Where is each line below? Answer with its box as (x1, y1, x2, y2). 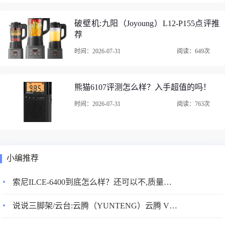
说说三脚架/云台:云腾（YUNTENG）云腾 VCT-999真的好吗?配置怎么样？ (169, 201, 177, 210)
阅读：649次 (177, 48, 210, 55)
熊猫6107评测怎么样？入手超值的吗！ (74, 82, 211, 91)
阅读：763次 (177, 100, 210, 107)
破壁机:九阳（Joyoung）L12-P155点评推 (74, 19, 220, 28)
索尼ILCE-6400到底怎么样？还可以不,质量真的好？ (164, 177, 172, 186)
